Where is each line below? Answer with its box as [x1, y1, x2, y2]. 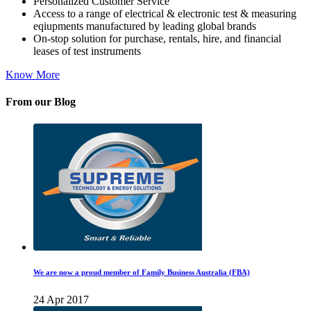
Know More [6, 69, 60, 81]
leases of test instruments [33, 45, 141, 58]
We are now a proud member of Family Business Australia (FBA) [33, 267, 250, 276]
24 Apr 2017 [33, 293, 89, 305]
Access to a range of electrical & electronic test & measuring [33, 8, 296, 20]
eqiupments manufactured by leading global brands [33, 20, 256, 33]
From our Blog [6, 96, 76, 108]
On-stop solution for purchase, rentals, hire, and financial [33, 33, 281, 45]
